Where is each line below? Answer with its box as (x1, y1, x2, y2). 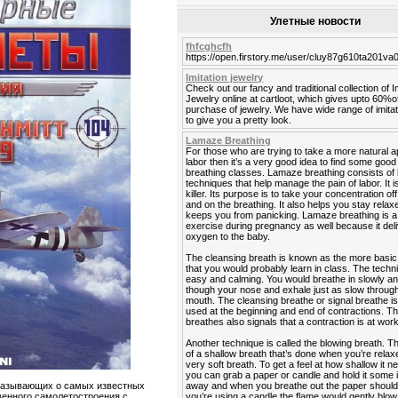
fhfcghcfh (186, 41, 233, 52)
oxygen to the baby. (186, 231, 271, 242)
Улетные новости (270, 15, 362, 28)
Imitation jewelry (186, 72, 264, 83)
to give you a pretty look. (186, 115, 292, 125)
